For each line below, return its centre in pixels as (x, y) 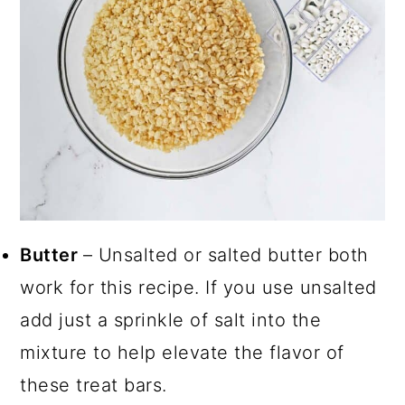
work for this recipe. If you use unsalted (198, 287)
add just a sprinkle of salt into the (171, 320)
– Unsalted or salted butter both (226, 254)
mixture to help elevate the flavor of (182, 352)
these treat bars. (97, 385)
